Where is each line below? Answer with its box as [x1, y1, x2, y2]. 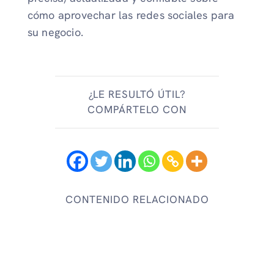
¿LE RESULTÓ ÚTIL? [88, 87, 186, 101]
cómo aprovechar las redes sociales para [27, 8, 235, 23]
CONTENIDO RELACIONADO [65, 192, 209, 206]
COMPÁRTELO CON [87, 102, 187, 116]
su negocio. [27, 25, 83, 40]
